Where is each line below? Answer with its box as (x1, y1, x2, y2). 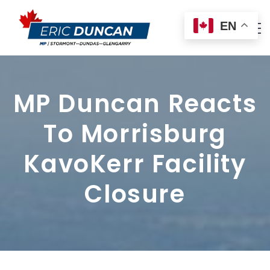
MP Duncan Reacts (13, 87, 257, 121)
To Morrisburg (43, 117, 227, 151)
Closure (84, 177, 186, 212)
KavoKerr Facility (24, 147, 246, 181)
